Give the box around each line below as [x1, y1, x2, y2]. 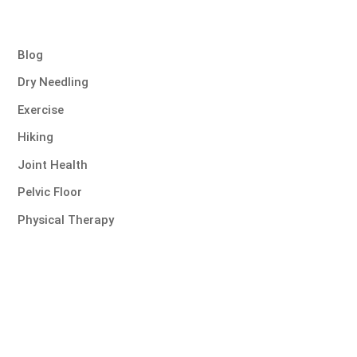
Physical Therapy [17, 212, 114, 227]
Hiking [17, 130, 53, 145]
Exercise [17, 102, 64, 117]
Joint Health [17, 157, 88, 172]
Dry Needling [17, 75, 88, 90]
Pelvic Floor [17, 185, 82, 200]
